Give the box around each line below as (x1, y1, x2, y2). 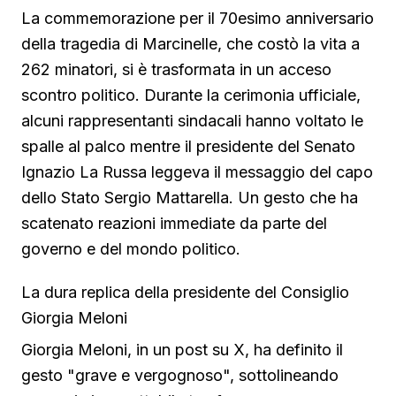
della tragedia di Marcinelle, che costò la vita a (21, 34, 360, 53)
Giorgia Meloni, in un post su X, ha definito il (21, 339, 343, 359)
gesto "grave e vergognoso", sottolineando (21, 365, 339, 385)
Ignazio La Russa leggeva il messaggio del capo (21, 162, 373, 181)
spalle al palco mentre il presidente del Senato (21, 136, 355, 156)
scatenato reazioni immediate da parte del (21, 213, 327, 232)
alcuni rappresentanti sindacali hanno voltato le (21, 110, 363, 130)
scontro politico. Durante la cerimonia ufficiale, (21, 85, 361, 104)
